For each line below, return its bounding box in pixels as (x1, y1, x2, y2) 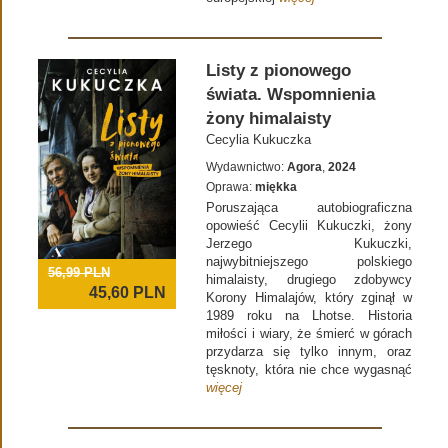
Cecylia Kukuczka (206, 132, 312, 148)
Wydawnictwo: (206, 160, 288, 175)
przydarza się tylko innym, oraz (206, 344, 413, 360)
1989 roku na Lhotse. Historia (206, 308, 413, 324)
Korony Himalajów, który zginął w (206, 290, 413, 306)
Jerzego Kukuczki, (206, 236, 413, 252)
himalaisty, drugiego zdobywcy (206, 272, 413, 288)
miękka (255, 180, 298, 195)
